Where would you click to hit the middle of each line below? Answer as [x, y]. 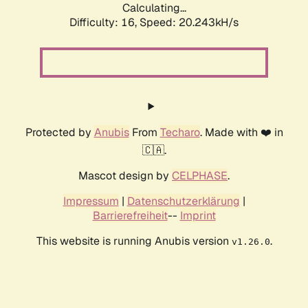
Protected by [59, 133]
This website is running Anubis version [134, 241]
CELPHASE [200, 176]
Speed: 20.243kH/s [189, 23]
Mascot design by [125, 176]
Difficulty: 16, [104, 23]
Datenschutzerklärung [183, 201]
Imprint [198, 216]
